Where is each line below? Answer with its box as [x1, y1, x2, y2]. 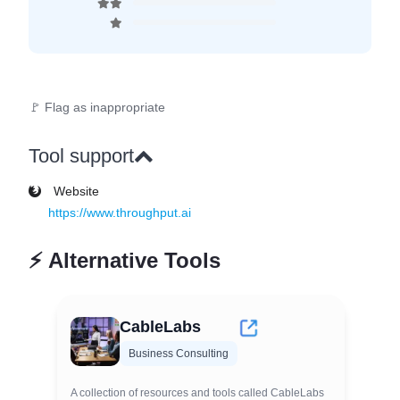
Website [50, 183, 99, 198]
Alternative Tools [43, 247, 221, 272]
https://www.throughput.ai [48, 204, 191, 220]
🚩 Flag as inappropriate [29, 99, 165, 114]
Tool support [29, 144, 134, 167]
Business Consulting [129, 346, 229, 360]
